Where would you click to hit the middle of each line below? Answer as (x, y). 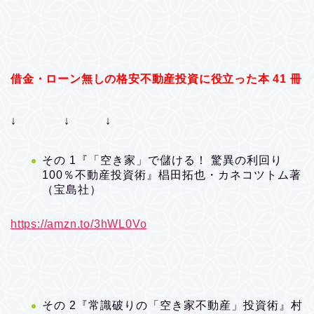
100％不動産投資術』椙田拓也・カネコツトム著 (172, 175)
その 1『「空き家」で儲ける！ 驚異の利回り (162, 160)
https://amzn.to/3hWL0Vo (79, 224)
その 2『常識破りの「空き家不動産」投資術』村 (172, 305)
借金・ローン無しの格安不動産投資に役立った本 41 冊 (156, 78)
